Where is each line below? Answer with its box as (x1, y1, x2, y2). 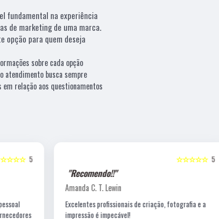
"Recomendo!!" (37, 166, 87, 179)
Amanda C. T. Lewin (34, 181, 91, 194)
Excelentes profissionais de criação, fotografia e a (34, 198, 175, 209)
